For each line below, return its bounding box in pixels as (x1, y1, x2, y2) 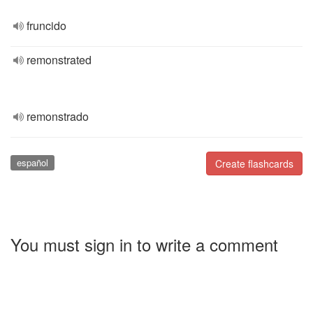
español (16, 156, 48, 169)
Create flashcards (215, 156, 293, 170)
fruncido (27, 17, 66, 34)
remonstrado (27, 108, 89, 124)
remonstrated (27, 52, 92, 68)
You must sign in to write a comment (10, 231, 278, 256)
